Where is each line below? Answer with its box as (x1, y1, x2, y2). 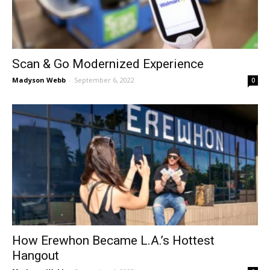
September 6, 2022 (74, 75, 134, 84)
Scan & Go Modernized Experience (12, 56, 204, 71)
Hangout (12, 248, 59, 263)
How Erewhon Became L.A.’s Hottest (12, 233, 215, 248)
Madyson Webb (12, 75, 66, 84)
